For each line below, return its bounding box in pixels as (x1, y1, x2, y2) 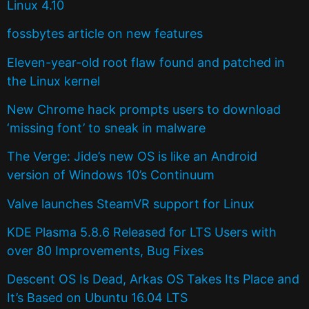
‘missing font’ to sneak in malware (7, 120, 206, 135)
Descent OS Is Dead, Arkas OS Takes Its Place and (7, 272, 299, 287)
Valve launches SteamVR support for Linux (7, 196, 255, 211)
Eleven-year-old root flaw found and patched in (7, 54, 285, 70)
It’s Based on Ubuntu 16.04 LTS (7, 290, 188, 306)
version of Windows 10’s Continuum (7, 168, 215, 183)
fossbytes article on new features (7, 26, 203, 41)
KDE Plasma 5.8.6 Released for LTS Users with (7, 225, 277, 240)
